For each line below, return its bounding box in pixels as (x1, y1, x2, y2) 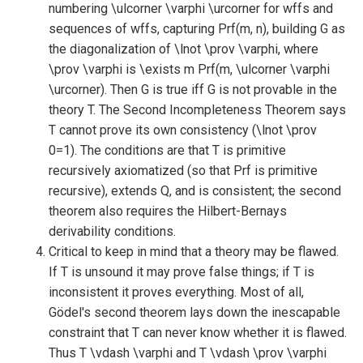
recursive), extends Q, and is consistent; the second (49, 183, 341, 199)
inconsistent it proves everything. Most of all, (49, 284, 304, 300)
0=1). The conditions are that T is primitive (49, 143, 286, 158)
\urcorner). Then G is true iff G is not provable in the (49, 82, 337, 97)
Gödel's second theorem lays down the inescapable (49, 305, 340, 320)
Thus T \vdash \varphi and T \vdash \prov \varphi (49, 345, 327, 361)
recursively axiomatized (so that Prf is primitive (49, 163, 318, 178)
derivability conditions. (49, 224, 176, 239)
